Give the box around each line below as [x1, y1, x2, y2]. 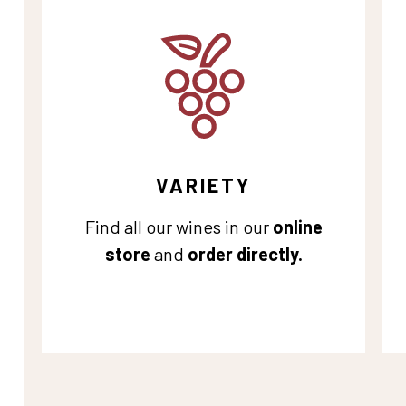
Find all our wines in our [84, 216, 273, 237]
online [272, 216, 323, 237]
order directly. [187, 243, 303, 265]
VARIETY [156, 173, 251, 197]
